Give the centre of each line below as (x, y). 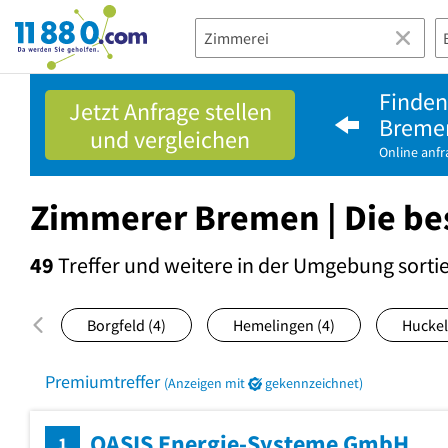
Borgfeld (117, 324)
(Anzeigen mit (206, 382)
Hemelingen (275, 324)
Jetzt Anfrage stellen (170, 111)
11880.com (55, 28)
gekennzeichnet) (312, 382)
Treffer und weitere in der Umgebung (226, 264)
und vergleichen (170, 139)
